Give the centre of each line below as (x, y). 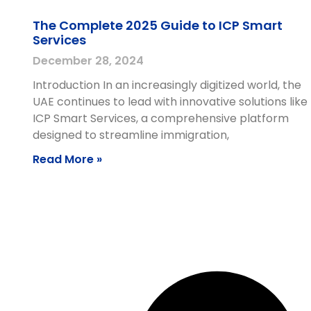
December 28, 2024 (88, 60)
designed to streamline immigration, (131, 135)
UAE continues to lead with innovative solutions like (170, 101)
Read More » (67, 159)
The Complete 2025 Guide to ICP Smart (158, 25)
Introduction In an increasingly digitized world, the (167, 85)
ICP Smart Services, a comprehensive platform (161, 118)
